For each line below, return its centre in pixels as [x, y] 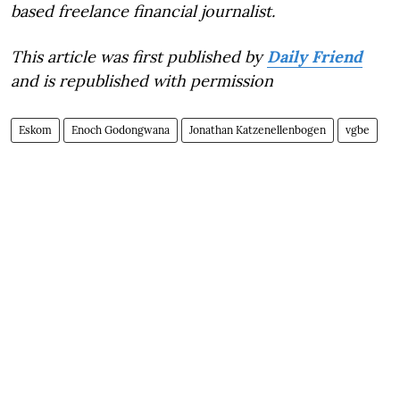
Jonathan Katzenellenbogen [258, 129]
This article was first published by [137, 56]
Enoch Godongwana [121, 129]
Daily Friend [315, 56]
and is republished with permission [142, 80]
